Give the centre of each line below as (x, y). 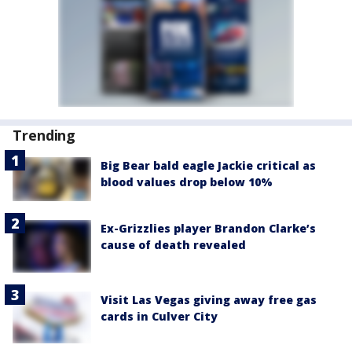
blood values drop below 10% (187, 181)
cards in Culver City (159, 316)
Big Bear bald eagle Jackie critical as (208, 165)
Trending (44, 135)
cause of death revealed (173, 245)
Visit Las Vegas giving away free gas (209, 299)
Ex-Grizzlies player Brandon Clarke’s (208, 229)
